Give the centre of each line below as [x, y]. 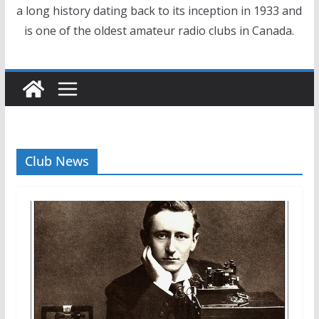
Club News [57, 161]
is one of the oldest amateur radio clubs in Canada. [159, 30]
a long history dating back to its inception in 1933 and [159, 10]
